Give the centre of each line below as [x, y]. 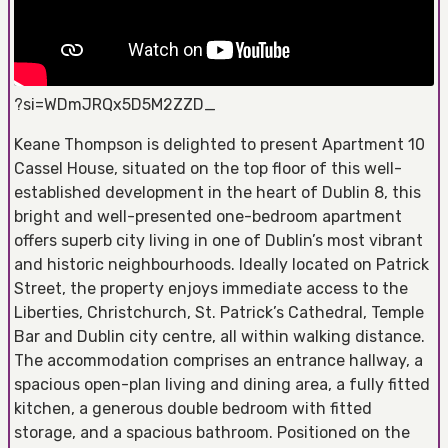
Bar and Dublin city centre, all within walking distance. [219, 336]
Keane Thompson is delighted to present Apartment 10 [219, 144]
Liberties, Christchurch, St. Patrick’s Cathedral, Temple [219, 312]
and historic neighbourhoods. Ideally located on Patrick [221, 264]
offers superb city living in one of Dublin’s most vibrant [218, 240]
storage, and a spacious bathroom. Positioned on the [212, 432]
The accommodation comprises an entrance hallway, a [218, 360]
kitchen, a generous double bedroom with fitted [193, 408]
